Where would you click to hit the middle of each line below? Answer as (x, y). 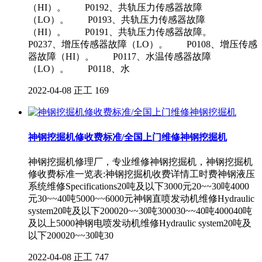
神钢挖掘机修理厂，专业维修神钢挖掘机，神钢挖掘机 (140, 161)
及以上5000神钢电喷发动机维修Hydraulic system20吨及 (140, 223)
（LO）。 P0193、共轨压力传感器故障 (117, 20)
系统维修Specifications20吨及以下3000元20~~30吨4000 (139, 186)
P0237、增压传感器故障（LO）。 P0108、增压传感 (143, 44)
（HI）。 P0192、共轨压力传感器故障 (115, 8)
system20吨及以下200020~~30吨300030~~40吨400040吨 (140, 211)
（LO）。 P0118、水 (79, 69)
